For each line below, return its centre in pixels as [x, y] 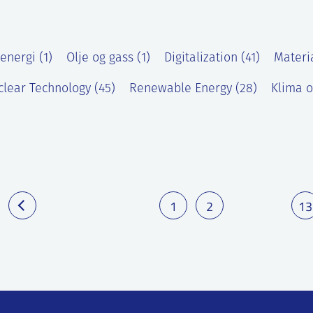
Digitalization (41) [212, 58]
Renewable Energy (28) [193, 89]
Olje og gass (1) [108, 58]
